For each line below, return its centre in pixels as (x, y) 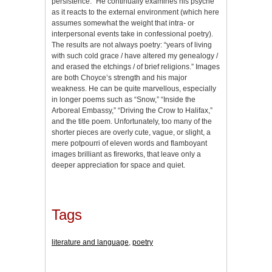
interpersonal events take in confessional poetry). (132, 34)
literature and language (90, 243)
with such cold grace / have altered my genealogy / (135, 56)
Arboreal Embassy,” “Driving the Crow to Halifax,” (132, 110)
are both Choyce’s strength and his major (119, 77)
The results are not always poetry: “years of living (132, 45)
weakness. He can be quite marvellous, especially (134, 88)
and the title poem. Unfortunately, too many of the (132, 121)
